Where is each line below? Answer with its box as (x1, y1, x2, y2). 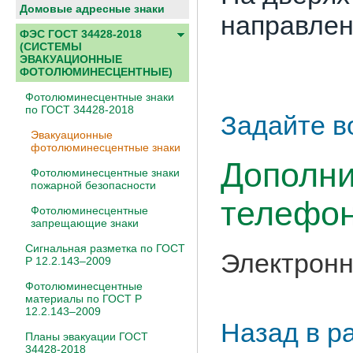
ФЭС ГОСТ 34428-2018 (20, 28, 142, 40)
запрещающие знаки (31, 217, 139, 229)
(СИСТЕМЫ (20, 40, 82, 53)
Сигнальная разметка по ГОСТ (25, 242, 185, 255)
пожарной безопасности (31, 179, 156, 191)
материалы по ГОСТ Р (25, 292, 142, 305)
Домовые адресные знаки (20, 2, 165, 15)
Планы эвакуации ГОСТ (25, 330, 148, 343)
